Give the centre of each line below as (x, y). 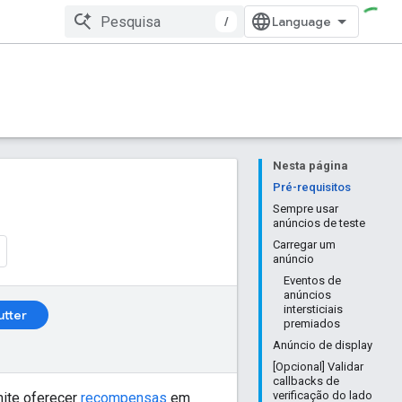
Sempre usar (306, 209)
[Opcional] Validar (318, 367)
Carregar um (304, 245)
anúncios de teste (319, 223)
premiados (312, 323)
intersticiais (313, 309)
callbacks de (306, 381)
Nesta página (310, 166)
